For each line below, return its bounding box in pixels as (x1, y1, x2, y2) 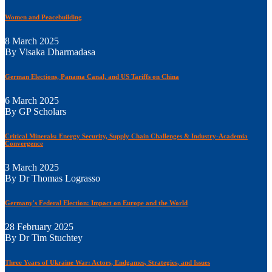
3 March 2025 (5, 162, 59, 173)
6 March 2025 (5, 95, 59, 106)
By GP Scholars (5, 106, 66, 117)
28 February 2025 (5, 221, 73, 232)
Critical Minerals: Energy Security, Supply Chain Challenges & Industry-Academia (5, 132, 248, 140)
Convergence (5, 140, 43, 148)
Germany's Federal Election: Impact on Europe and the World (5, 199, 188, 206)
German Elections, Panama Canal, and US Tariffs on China (5, 73, 179, 81)
